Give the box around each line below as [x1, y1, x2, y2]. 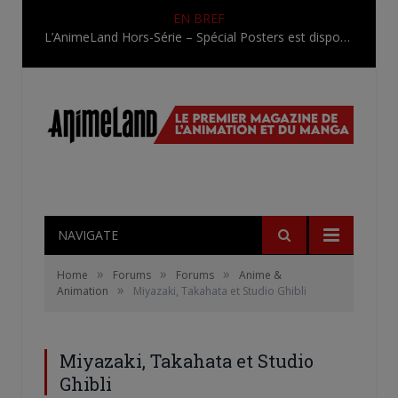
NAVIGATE [58, 226, 118, 243]
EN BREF [173, 10, 225, 27]
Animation [57, 283, 108, 298]
